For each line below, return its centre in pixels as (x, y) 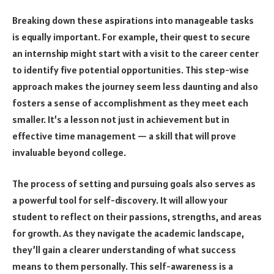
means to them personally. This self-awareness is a (123, 266)
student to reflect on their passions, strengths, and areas (137, 217)
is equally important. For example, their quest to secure (131, 36)
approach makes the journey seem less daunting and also (135, 86)
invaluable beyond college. (70, 152)
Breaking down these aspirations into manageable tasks (133, 20)
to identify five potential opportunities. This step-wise (131, 69)
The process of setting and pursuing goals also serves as (134, 184)
